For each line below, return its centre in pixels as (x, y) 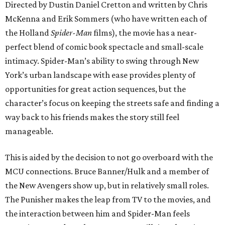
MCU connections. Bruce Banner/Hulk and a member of (107, 171)
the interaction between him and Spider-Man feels (97, 213)
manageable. (29, 131)
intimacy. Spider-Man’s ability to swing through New (102, 61)
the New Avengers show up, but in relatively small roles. (107, 185)
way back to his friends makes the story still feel (92, 117)
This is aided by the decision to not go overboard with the (109, 157)
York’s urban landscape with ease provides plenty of (100, 75)
